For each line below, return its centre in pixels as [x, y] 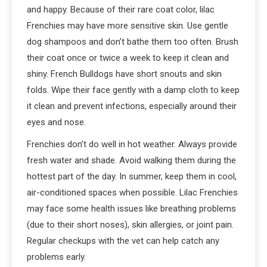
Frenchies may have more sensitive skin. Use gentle [128, 25]
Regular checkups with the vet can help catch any [123, 240]
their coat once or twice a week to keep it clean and [128, 58]
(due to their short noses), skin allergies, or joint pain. [130, 224]
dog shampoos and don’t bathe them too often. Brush [133, 41]
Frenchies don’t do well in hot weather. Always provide [132, 144]
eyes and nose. [56, 122]
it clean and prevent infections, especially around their [132, 106]
